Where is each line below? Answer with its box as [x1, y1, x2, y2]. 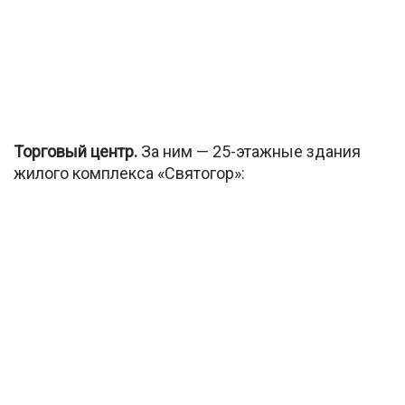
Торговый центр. [14, 141, 137, 161]
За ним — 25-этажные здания [137, 141, 361, 161]
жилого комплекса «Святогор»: [14, 163, 245, 183]
